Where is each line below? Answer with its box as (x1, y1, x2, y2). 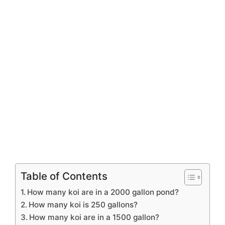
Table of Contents (21, 169, 107, 182)
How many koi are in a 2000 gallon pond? (27, 187, 179, 197)
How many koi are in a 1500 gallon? (29, 212, 160, 222)
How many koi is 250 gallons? (29, 199, 138, 209)
